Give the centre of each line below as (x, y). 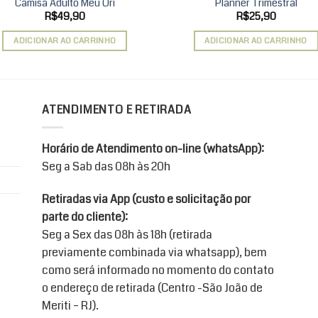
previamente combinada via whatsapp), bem (154, 252)
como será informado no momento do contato (158, 270)
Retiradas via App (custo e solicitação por (146, 199)
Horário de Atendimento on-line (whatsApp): (153, 148)
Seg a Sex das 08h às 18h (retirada (127, 234)
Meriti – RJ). (70, 305)
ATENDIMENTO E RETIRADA (116, 110)
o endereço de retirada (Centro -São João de (152, 287)
